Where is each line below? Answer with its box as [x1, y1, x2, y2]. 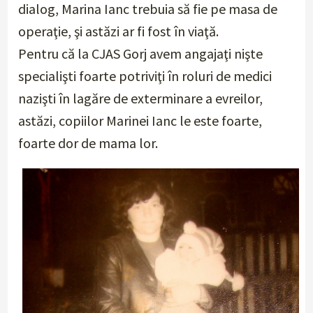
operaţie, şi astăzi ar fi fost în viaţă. [18, 22, 219, 41]
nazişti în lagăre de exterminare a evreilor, [18, 89, 263, 108]
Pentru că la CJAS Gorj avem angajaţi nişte [18, 45, 263, 63]
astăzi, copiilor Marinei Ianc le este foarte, [18, 112, 263, 130]
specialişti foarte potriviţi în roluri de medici [18, 67, 272, 85]
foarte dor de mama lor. [18, 134, 159, 152]
